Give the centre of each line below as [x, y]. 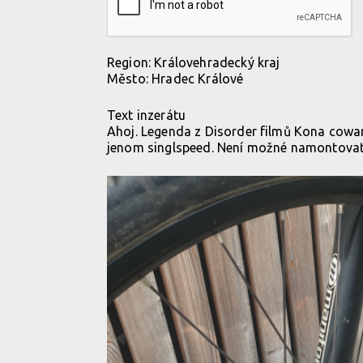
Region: [131, 62]
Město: [130, 79]
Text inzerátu [147, 115]
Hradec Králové [198, 79]
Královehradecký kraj [217, 62]
